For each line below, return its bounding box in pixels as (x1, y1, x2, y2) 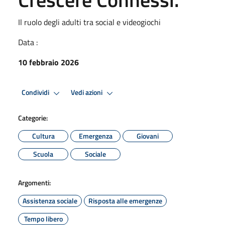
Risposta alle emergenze (88, 195, 162, 206)
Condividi (22, 87, 51, 98)
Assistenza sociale (23, 195, 77, 206)
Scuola (33, 148, 53, 159)
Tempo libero (24, 213, 63, 224)
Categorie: (18, 112, 48, 123)
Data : (18, 36, 38, 48)
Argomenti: (18, 177, 51, 188)
